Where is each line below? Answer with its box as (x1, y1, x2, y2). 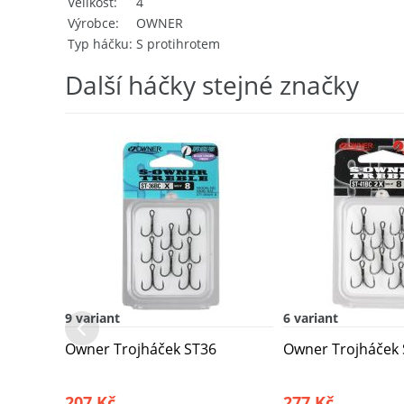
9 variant (65, 309, 120, 327)
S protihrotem (136, 35, 220, 53)
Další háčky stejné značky (65, 68, 359, 103)
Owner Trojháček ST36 (65, 339, 216, 360)
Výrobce (68, 14, 115, 32)
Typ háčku (68, 35, 129, 53)
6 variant (283, 309, 339, 327)
